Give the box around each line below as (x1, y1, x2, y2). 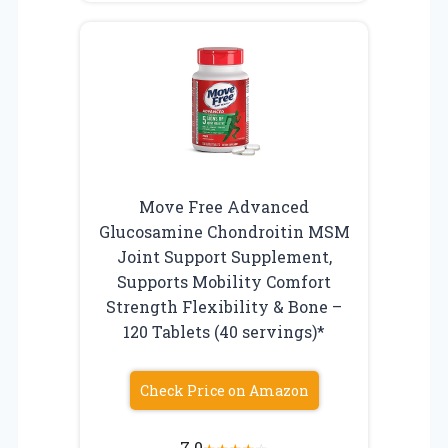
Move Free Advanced (139, 195, 309, 217)
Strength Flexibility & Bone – (106, 295, 342, 317)
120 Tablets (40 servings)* (123, 320, 325, 342)
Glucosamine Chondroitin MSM (98, 220, 350, 242)
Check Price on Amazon (139, 380, 309, 400)
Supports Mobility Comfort (117, 270, 331, 292)
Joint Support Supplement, (116, 245, 332, 267)
